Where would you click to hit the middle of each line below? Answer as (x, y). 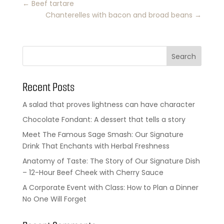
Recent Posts (48, 87)
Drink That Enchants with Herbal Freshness (96, 146)
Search (184, 56)
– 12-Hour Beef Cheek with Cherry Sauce (93, 172)
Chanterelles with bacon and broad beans (120, 15)
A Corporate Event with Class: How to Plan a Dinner (110, 187)
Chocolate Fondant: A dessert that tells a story (104, 119)
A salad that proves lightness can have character (108, 104)
